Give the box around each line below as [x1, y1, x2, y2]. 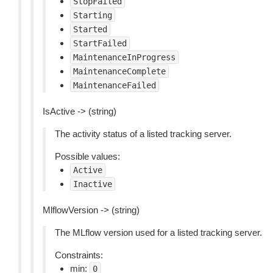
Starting [73, 10, 112, 20]
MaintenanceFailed [73, 80, 156, 90]
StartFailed [73, 38, 127, 48]
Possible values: [55, 151, 120, 161]
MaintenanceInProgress [73, 52, 175, 62]
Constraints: [55, 250, 103, 260]
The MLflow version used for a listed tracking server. [55, 227, 262, 238]
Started [73, 24, 107, 34]
